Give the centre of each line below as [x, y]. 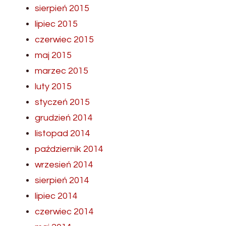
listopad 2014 [63, 134]
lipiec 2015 [56, 24]
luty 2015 [53, 87]
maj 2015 [53, 55]
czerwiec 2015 [64, 40]
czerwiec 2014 [64, 212]
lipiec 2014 [56, 196]
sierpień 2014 [62, 181]
